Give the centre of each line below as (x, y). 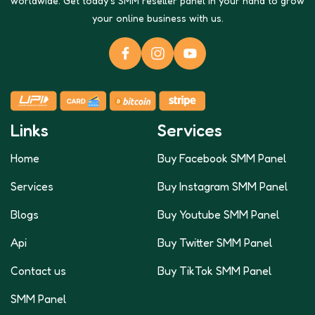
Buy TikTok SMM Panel (214, 270)
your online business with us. (157, 18)
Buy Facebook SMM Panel (222, 158)
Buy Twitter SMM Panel (215, 242)
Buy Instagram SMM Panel (223, 186)
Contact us (38, 270)
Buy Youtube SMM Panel (218, 214)
